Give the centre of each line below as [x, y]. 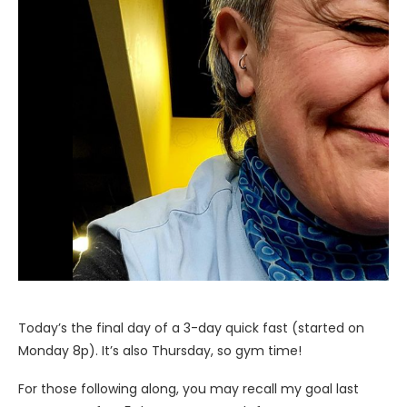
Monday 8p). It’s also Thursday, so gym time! [160, 350]
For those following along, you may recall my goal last [189, 388]
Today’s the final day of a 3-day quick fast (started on [191, 328]
